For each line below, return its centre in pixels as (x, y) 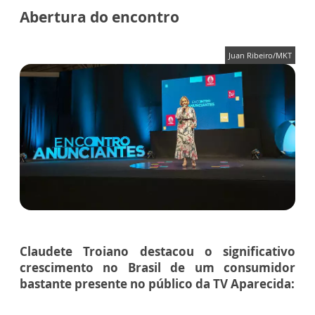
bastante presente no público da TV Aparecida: (157, 283)
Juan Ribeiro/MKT (260, 56)
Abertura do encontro (99, 17)
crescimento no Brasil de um (122, 267)
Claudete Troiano (75, 251)
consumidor (259, 267)
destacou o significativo (212, 251)
